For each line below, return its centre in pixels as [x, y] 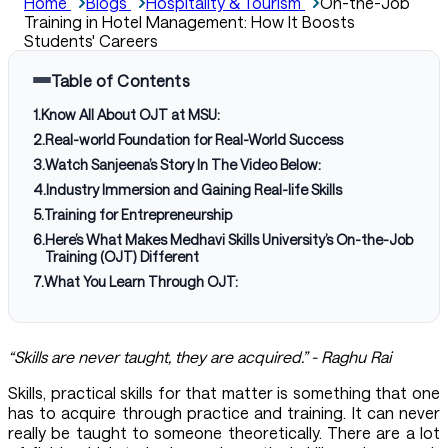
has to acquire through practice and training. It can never [224, 412]
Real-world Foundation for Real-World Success [194, 139]
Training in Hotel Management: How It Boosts [189, 21]
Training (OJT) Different [122, 256]
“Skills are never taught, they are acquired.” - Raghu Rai [199, 356]
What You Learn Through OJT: [141, 281]
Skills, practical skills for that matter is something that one [224, 392]
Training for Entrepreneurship [138, 214]
